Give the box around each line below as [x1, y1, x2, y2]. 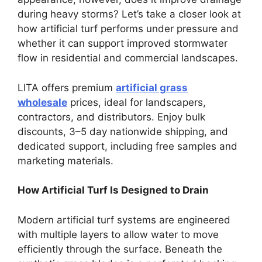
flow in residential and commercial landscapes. [18, 52, 238, 64]
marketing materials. [18, 154, 113, 167]
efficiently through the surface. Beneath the [18, 243, 222, 255]
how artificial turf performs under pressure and [18, 23, 239, 35]
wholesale [18, 96, 67, 108]
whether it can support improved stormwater [18, 37, 227, 49]
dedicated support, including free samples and [18, 140, 237, 152]
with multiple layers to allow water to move [18, 228, 219, 240]
